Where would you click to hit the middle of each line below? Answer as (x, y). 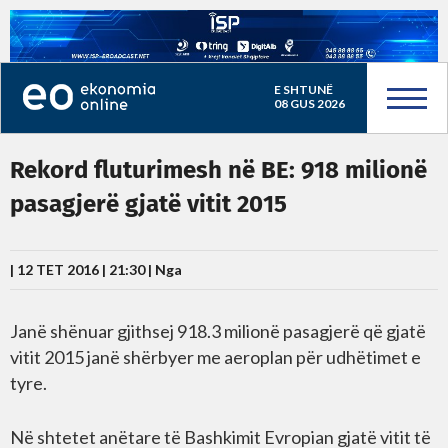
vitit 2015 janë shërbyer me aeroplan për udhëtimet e (215, 357)
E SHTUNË (303, 89)
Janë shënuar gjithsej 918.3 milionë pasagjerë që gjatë (218, 331)
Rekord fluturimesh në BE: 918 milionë (218, 171)
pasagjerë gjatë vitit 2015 (148, 205)
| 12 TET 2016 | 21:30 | (82, 269)
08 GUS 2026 (309, 103)
